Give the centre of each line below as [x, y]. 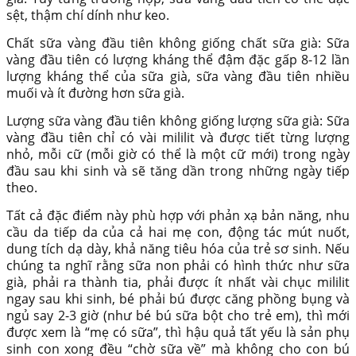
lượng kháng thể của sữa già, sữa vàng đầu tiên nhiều [178, 77]
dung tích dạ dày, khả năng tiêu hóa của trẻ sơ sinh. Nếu [178, 249]
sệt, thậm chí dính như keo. [88, 15]
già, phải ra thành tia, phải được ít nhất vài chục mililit [178, 282]
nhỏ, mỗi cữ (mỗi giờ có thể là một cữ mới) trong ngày [178, 155]
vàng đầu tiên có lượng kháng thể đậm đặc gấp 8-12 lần [178, 60]
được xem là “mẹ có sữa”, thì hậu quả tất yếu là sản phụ [178, 333]
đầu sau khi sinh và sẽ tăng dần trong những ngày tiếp [178, 171]
